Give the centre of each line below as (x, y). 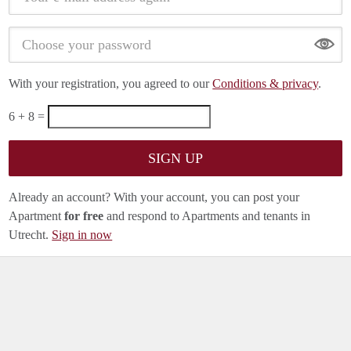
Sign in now (82, 235)
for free (84, 216)
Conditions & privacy (266, 83)
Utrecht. (31, 235)
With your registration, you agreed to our (111, 83)
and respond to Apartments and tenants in (207, 216)
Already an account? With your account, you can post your (154, 197)
